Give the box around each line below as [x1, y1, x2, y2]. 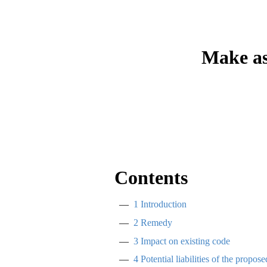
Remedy [138, 218, 172, 228]
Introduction [138, 199, 187, 210]
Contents [114, 167, 188, 189]
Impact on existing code [138, 235, 230, 246]
